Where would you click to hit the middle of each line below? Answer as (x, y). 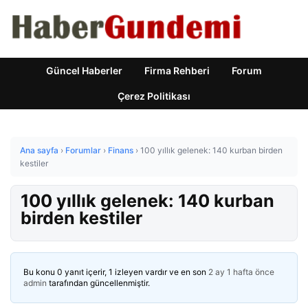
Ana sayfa (39, 150)
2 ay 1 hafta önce (241, 272)
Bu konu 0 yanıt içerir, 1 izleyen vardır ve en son (116, 272)
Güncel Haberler (84, 70)
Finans (121, 150)
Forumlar (83, 150)
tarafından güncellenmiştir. (98, 283)
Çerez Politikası (154, 96)
